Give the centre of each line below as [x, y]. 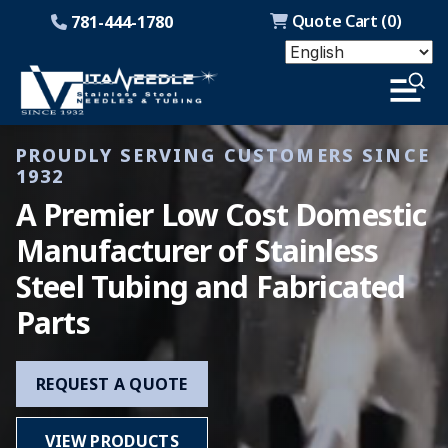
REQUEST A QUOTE [112, 384]
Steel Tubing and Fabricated [211, 286]
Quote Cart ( [338, 21]
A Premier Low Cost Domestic [221, 214]
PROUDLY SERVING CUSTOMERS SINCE [223, 155]
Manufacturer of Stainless [197, 250]
